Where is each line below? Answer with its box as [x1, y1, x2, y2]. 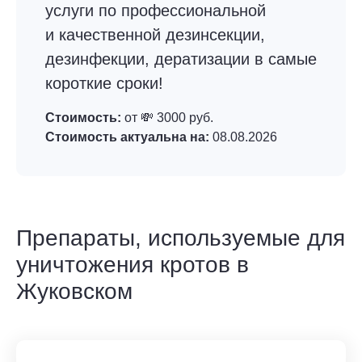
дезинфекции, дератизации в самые [45, 50, 317, 69]
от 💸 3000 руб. [121, 111, 213, 125]
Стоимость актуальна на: [45, 130, 209, 145]
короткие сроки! [45, 74, 163, 93]
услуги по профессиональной [45, 2, 266, 20]
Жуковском [16, 279, 133, 305]
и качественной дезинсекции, [45, 26, 265, 44]
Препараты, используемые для [16, 225, 345, 251]
